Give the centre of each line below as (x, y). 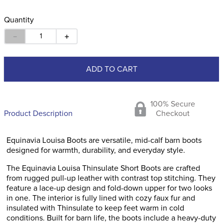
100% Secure (173, 104)
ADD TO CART (111, 69)
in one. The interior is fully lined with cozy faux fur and (101, 198)
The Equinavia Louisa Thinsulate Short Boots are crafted (103, 168)
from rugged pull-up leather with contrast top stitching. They (111, 178)
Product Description (38, 113)
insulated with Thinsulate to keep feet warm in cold (95, 208)
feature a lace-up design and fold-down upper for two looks (109, 188)
